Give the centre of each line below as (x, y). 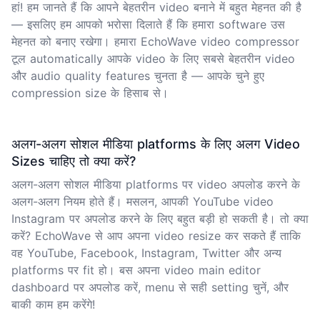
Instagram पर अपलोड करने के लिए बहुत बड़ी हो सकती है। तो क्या (160, 218)
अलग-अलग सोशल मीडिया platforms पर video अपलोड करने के (156, 184)
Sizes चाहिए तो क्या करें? (74, 161)
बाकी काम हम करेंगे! (53, 304)
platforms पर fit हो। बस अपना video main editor (136, 270)
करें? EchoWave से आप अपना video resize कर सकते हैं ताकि (156, 235)
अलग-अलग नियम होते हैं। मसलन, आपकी (102, 201)
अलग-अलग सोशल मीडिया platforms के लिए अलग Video (156, 144)
